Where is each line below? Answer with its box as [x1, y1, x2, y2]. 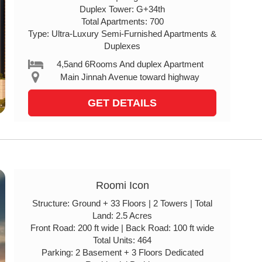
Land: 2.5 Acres [92, 211, 152, 220]
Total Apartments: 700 [81, 16, 164, 26]
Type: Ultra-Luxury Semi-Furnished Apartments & [28, 29, 216, 39]
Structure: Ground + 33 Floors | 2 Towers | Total [32, 198, 212, 208]
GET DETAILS [88, 97, 157, 109]
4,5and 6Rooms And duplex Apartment [56, 59, 204, 69]
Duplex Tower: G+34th [80, 4, 165, 14]
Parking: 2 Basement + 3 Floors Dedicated [41, 247, 204, 257]
